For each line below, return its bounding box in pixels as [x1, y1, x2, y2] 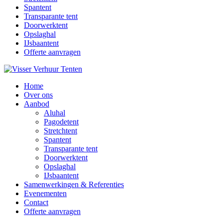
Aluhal [44, 109, 65, 117]
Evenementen [24, 189, 67, 198]
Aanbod [24, 100, 49, 108]
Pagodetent [44, 117, 79, 126]
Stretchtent [44, 126, 77, 135]
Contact [24, 198, 48, 207]
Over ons [24, 91, 53, 99]
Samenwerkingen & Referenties [24, 180, 124, 189]
